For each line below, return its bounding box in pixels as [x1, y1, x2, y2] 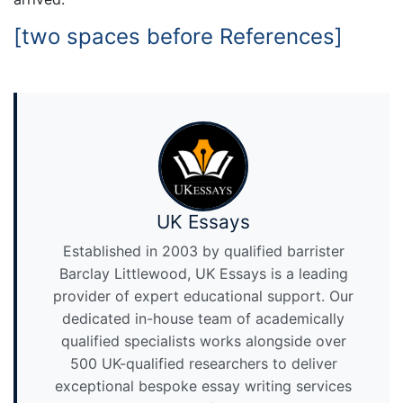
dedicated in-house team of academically [62, 309, 345, 328]
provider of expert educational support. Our [53, 287, 354, 306]
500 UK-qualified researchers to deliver [69, 354, 337, 373]
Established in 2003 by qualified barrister [62, 242, 345, 261]
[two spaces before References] [13, 23, 343, 50]
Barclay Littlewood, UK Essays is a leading [58, 264, 348, 283]
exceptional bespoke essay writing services [55, 377, 352, 396]
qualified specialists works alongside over [60, 332, 346, 351]
